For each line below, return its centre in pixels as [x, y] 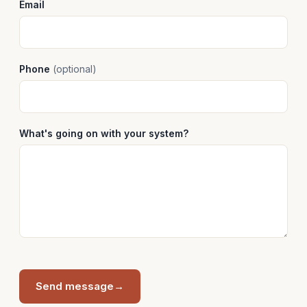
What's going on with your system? [104, 133]
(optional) [75, 69]
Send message [75, 286]
